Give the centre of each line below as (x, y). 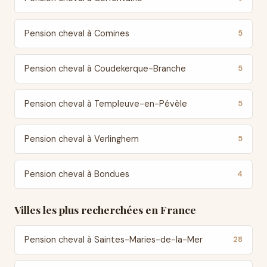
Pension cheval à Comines (77, 33)
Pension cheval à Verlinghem (82, 139)
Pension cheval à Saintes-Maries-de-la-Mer (114, 240)
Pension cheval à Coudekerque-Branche (105, 69)
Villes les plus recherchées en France (105, 209)
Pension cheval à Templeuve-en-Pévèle (106, 104)
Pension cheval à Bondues (77, 174)
